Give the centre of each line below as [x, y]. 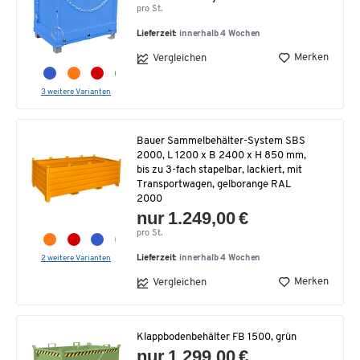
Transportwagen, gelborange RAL [214, 184]
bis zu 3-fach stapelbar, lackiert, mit [219, 170]
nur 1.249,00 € [193, 218]
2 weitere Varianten [76, 258]
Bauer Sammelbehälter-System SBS [221, 141]
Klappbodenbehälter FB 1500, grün [217, 337]
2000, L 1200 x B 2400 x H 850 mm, [221, 155]
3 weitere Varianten [76, 92]
